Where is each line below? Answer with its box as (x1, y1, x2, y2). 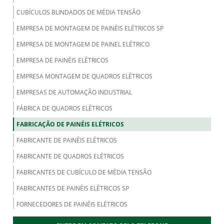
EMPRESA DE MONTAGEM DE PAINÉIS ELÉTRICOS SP (16, 24, 163, 33)
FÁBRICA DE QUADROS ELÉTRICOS (16, 104, 112, 113)
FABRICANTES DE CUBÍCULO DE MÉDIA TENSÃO (16, 168, 151, 177)
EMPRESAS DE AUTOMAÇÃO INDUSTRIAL (16, 88, 132, 97)
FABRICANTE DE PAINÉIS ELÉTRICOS (16, 136, 117, 145)
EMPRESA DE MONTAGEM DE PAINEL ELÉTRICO (16, 40, 149, 49)
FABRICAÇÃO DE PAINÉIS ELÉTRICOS (16, 120, 124, 129)
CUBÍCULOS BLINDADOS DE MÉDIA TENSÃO (16, 8, 140, 17)
